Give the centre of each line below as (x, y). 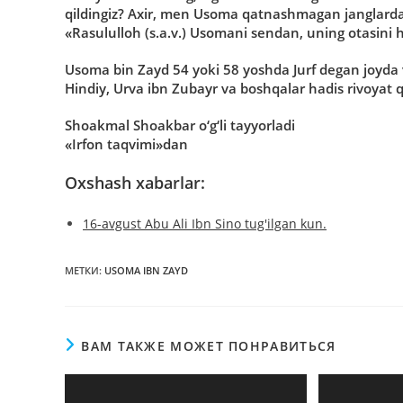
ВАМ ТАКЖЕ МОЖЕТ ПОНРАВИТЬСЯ (209, 345)
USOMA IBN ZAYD (146, 270)
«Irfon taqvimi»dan (126, 143)
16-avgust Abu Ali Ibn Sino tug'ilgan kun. (205, 223)
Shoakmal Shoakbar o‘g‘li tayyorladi (180, 125)
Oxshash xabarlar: (135, 182)
